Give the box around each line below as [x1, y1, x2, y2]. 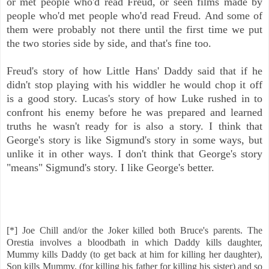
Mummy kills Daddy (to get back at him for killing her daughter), [7, 249, 262, 260]
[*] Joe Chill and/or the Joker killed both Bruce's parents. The [7, 225, 262, 236]
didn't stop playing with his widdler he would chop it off [7, 79, 262, 91]
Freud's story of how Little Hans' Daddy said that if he [7, 65, 262, 77]
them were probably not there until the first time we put [7, 23, 262, 36]
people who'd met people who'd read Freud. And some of [7, 10, 262, 22]
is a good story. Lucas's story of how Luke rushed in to [7, 92, 262, 105]
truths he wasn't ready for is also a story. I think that [7, 120, 262, 133]
